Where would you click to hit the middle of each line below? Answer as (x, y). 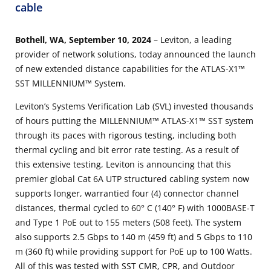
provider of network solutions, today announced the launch (135, 54)
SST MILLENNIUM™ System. (70, 83)
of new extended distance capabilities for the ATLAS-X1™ (130, 68)
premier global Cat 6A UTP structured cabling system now (132, 178)
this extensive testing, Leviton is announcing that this (123, 164)
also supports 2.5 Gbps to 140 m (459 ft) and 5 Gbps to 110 (134, 237)
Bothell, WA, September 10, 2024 (84, 39)
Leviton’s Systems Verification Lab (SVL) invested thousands (134, 106)
